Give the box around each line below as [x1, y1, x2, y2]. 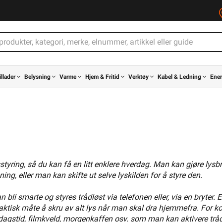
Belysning [24, 73, 51, 80]
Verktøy [128, 73, 149, 80]
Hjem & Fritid [85, 73, 119, 80]
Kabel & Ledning [158, 73, 201, 80]
